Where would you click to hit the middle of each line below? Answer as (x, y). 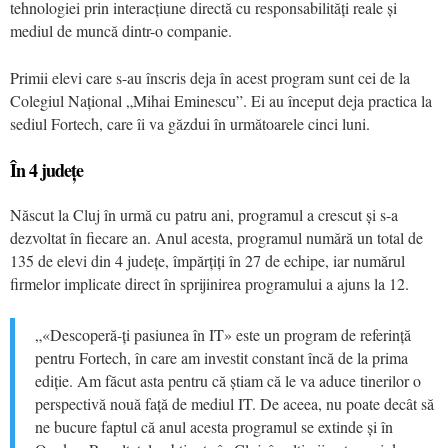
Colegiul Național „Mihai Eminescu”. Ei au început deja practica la (221, 100)
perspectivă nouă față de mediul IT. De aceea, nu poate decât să (234, 403)
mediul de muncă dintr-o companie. (121, 30)
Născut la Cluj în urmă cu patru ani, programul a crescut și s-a (204, 214)
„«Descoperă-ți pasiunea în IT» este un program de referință (223, 334)
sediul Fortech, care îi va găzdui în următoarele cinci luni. (190, 123)
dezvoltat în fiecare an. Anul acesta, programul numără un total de (216, 237)
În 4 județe (46, 169)
